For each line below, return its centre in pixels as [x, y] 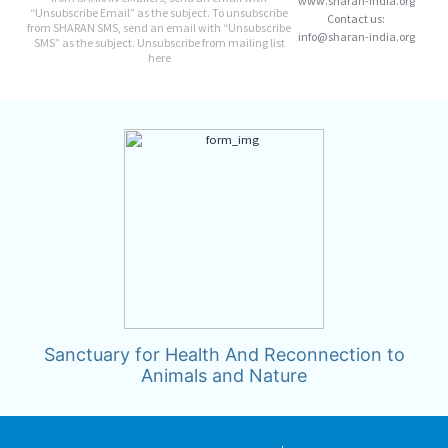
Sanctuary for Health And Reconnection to [224, 354]
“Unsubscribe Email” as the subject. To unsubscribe [159, 12]
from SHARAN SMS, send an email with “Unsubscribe [159, 27]
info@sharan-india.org [356, 36]
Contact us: [356, 18]
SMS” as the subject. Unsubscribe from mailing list [159, 42]
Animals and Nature [224, 375]
